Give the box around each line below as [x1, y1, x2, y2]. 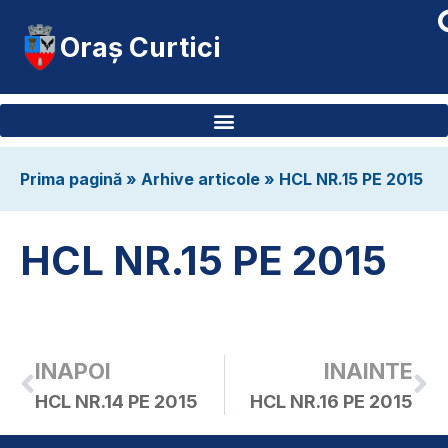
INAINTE [324, 358, 413, 385]
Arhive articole [141, 169, 260, 189]
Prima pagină [20, 169, 122, 189]
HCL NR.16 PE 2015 [250, 391, 413, 413]
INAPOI [35, 358, 111, 385]
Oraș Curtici [60, 30, 221, 64]
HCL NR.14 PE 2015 [35, 391, 198, 413]
